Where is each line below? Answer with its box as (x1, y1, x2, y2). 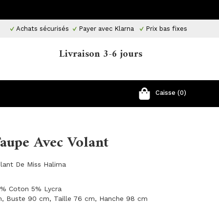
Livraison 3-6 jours (59, 46, 142, 63)
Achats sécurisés (14, 25, 69, 32)
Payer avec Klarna (77, 25, 136, 32)
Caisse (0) (155, 89, 186, 96)
